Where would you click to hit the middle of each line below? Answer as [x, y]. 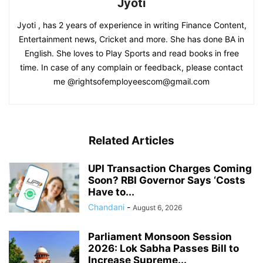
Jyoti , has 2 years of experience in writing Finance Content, [131, 25]
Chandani [106, 207]
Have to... [111, 192]
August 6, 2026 [157, 208]
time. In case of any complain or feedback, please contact [131, 68]
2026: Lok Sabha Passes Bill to [163, 249]
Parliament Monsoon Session [160, 237]
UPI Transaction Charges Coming [170, 169]
